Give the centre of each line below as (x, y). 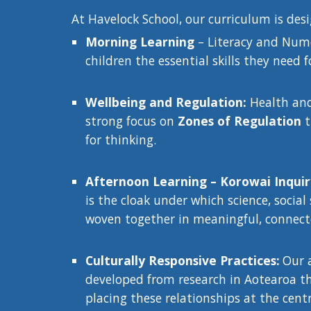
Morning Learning (140, 42)
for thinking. (120, 140)
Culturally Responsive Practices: (182, 260)
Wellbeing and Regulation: (166, 102)
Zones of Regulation (239, 121)
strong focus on (131, 121)
